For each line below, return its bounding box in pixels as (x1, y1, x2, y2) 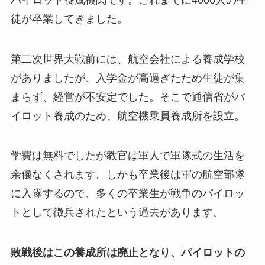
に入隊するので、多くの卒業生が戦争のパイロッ (10, 188, 245, 200)
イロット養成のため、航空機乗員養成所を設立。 (10, 109, 245, 122)
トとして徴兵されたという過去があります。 (10, 206, 224, 219)
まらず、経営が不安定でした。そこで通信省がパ (10, 91, 245, 103)
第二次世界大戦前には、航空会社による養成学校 (10, 53, 245, 65)
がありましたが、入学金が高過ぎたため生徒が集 (10, 72, 245, 84)
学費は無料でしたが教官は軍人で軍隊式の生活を (10, 150, 245, 162)
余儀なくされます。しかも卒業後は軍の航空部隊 (10, 169, 245, 181)
